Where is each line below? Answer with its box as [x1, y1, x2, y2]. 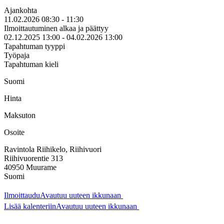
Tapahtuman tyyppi [4, 41, 65, 50]
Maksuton [4, 110, 35, 119]
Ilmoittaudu [4, 190, 40, 199]
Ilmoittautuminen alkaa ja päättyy [4, 23, 108, 32]
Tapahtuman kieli [4, 59, 58, 68]
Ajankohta [4, 5, 37, 14]
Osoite [4, 127, 24, 136]
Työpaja [4, 50, 29, 59]
